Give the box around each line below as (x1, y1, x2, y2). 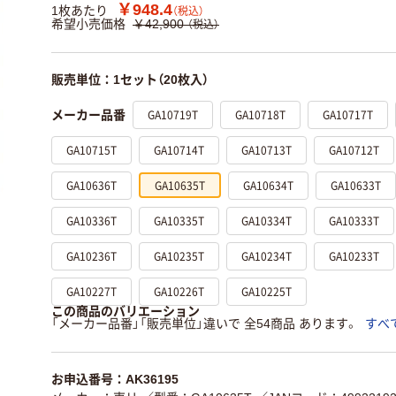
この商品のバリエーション (51, 304, 200, 319)
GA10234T (241, 247, 292, 263)
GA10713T (241, 141, 292, 157)
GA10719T (148, 106, 198, 122)
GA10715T (66, 141, 117, 157)
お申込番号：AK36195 (51, 372, 179, 387)
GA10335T (154, 212, 204, 228)
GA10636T (66, 177, 117, 193)
